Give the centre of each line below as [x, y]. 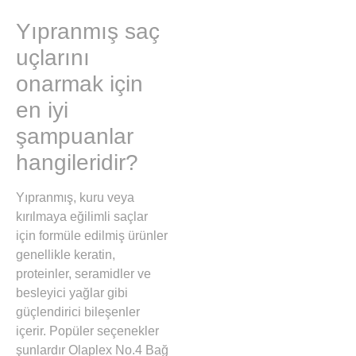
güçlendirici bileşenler [78, 312]
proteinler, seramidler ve [83, 274]
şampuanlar [75, 137]
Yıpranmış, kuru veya [75, 198]
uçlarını [53, 58]
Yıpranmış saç [88, 32]
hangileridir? [77, 163]
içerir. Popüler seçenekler [87, 331]
